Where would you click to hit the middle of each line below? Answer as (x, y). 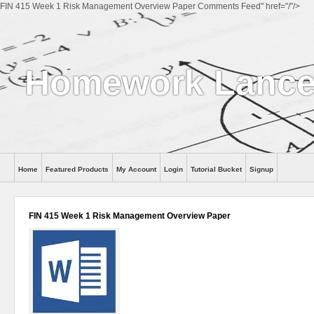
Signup (261, 169)
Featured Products (77, 169)
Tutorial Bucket (216, 169)
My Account (136, 169)
